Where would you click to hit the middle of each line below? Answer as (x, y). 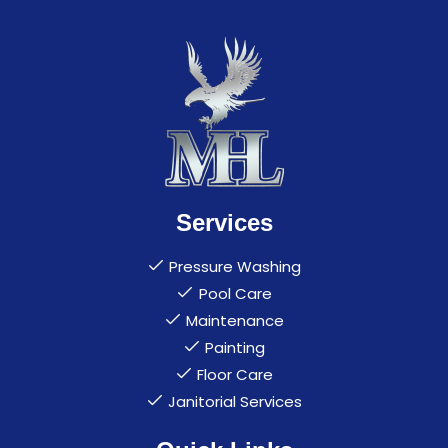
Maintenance (235, 320)
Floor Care (235, 374)
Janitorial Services (235, 401)
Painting (235, 347)
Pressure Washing (235, 266)
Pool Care (235, 293)
